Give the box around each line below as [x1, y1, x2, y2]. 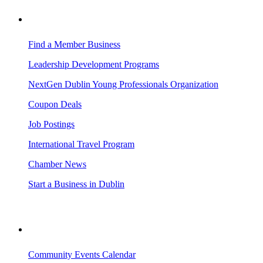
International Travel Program [28, 139, 134, 150]
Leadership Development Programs [28, 59, 159, 70]
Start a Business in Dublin [28, 179, 124, 190]
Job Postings [28, 119, 75, 130]
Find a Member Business [28, 39, 120, 50]
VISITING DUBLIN [28, 225, 106, 235]
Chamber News [28, 159, 86, 170]
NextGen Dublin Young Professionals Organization [28, 79, 218, 90]
